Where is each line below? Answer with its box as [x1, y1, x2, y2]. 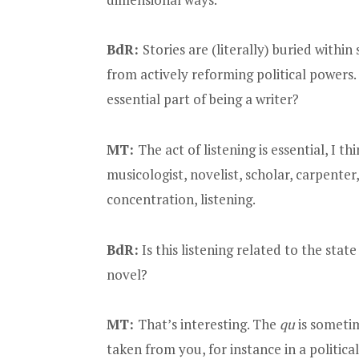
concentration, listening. [107, 189, 256, 208]
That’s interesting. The [138, 315, 280, 334]
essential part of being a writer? [107, 90, 299, 109]
